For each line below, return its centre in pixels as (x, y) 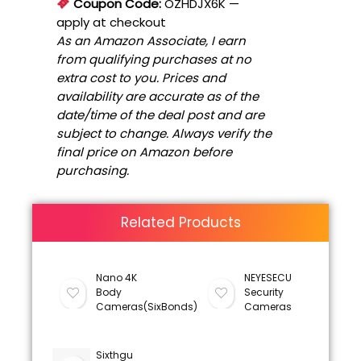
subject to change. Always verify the (164, 133)
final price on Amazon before (144, 151)
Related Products (180, 222)
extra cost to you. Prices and (141, 77)
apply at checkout (111, 22)
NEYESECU (268, 277)
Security (263, 292)
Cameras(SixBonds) (146, 306)
